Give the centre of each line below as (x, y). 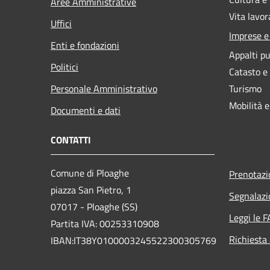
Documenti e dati (86, 110)
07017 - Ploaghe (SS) (94, 206)
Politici (64, 67)
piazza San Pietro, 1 (91, 190)
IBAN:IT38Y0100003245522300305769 (133, 240)
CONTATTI (71, 140)
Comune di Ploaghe (90, 173)
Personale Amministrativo (104, 88)
